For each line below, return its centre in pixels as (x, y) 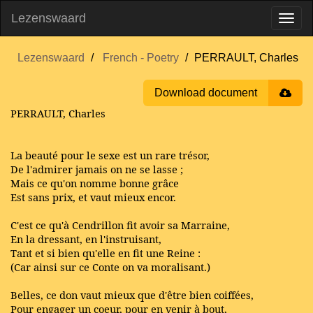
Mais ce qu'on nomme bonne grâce (95, 183)
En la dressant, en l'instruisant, (86, 239)
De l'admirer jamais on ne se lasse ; (97, 169)
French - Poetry (141, 58)
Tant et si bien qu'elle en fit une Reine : (105, 253)
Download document (206, 93)
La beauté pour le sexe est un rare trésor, (110, 155)
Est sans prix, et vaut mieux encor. (93, 197)
